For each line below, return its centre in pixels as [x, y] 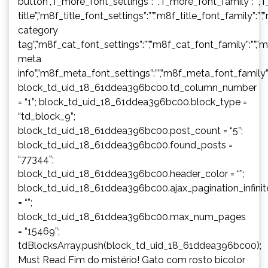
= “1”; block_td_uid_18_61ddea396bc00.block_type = [133, 102]
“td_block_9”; [47, 116]
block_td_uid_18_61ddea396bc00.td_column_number [137, 87]
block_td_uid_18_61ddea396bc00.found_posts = [125, 145]
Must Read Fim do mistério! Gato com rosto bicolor [132, 260]
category [38, 30]
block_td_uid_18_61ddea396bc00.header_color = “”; [131, 173]
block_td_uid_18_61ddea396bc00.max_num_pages [132, 217]
